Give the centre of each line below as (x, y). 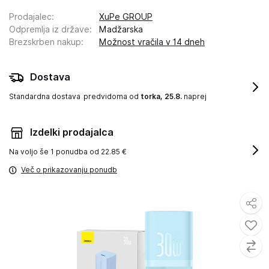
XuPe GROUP (126, 17)
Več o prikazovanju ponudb (69, 170)
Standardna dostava (45, 96)
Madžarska (121, 29)
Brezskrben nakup (45, 42)
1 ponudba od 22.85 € (89, 152)
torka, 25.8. (161, 96)
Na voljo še (30, 152)
